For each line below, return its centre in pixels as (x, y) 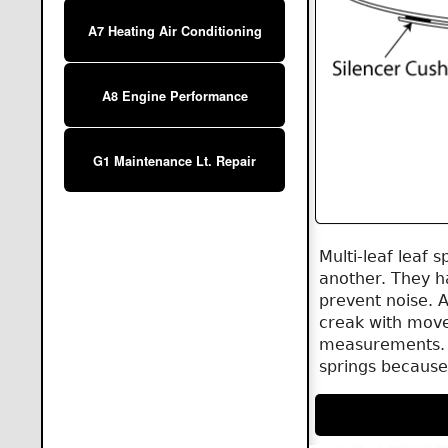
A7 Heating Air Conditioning (174, 31)
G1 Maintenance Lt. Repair (175, 161)
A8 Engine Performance (174, 96)
